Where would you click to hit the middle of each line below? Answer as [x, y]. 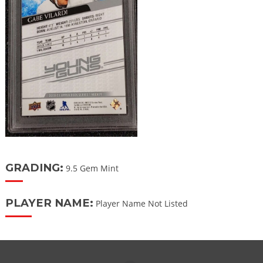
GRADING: [34, 167]
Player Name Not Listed [140, 204]
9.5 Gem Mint [91, 168]
